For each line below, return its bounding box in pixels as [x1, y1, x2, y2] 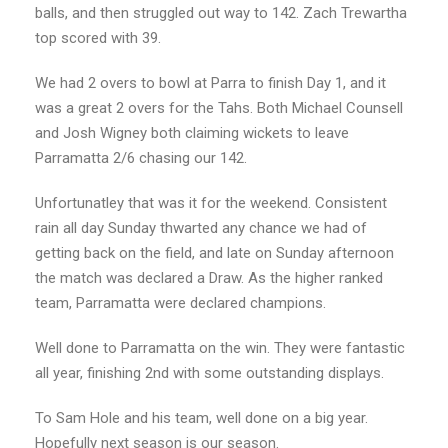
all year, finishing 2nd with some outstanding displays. [35, 364, 384, 383]
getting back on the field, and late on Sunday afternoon [35, 244, 394, 263]
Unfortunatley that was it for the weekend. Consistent [35, 194, 387, 213]
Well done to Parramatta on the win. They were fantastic [35, 339, 405, 358]
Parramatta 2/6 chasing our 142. [35, 149, 247, 168]
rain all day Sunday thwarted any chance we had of [35, 219, 367, 238]
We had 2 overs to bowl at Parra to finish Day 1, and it [35, 74, 386, 93]
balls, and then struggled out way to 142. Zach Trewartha [35, 4, 407, 23]
